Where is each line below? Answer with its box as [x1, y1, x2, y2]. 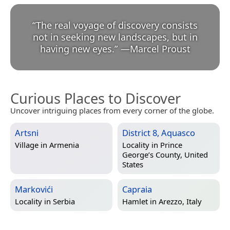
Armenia [49, 139, 79, 150]
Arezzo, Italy [159, 196, 202, 206]
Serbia [53, 196, 75, 206]
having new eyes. [40, 43, 114, 55]
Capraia [122, 183, 152, 196]
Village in [15, 139, 49, 150]
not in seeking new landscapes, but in [32, 31, 198, 44]
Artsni [15, 127, 39, 139]
